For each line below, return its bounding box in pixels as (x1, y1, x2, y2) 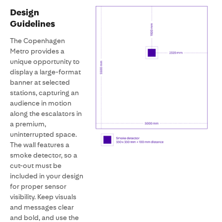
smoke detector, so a (10, 151, 77, 159)
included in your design (10, 172, 83, 180)
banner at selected (10, 78, 70, 86)
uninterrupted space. (10, 130, 77, 138)
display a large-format (10, 68, 81, 76)
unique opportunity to (10, 57, 80, 65)
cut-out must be (10, 162, 61, 169)
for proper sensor (10, 182, 66, 190)
